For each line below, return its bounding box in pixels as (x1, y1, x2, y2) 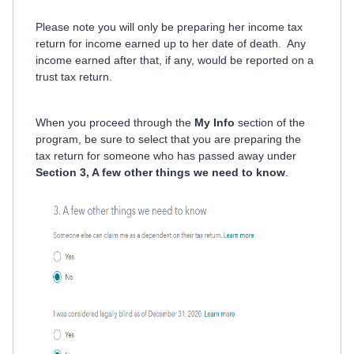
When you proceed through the (36, 116, 194, 129)
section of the (235, 116, 305, 129)
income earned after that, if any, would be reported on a (36, 54, 314, 66)
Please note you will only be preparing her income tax (36, 21, 303, 33)
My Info (194, 116, 235, 129)
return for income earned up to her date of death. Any (36, 37, 306, 50)
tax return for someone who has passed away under (36, 149, 296, 162)
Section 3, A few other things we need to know (36, 166, 285, 179)
